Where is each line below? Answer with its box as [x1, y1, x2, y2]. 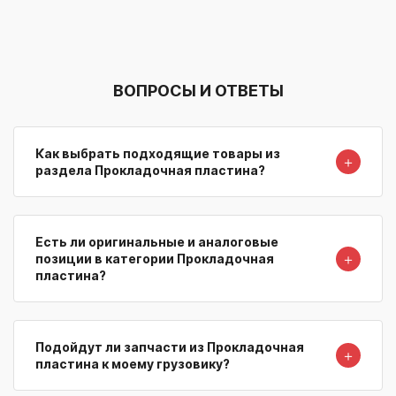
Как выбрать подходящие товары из [35, 146, 280, 162]
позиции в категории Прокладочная [35, 251, 274, 267]
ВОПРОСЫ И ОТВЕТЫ [112, 81, 284, 101]
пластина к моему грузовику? [35, 356, 230, 372]
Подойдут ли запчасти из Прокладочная [35, 339, 304, 355]
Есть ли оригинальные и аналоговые [35, 234, 278, 250]
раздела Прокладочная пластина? [35, 163, 265, 179]
